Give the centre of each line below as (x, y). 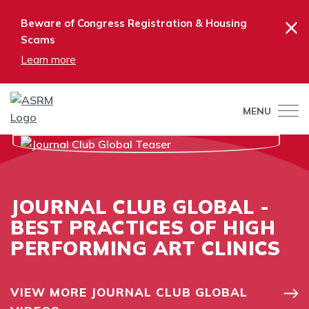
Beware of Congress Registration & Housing (134, 23)
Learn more (48, 60)
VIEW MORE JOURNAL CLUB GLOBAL (129, 292)
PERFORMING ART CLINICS (145, 248)
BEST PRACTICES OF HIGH (143, 227)
